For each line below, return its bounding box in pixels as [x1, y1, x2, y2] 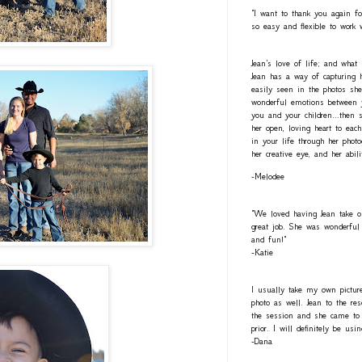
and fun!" [250, 234, 286, 246]
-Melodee [250, 171, 284, 183]
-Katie [250, 247, 273, 259]
